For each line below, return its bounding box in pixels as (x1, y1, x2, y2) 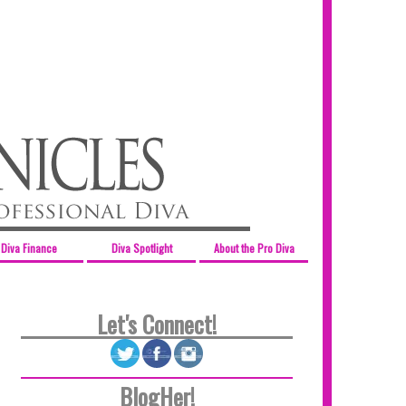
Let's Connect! (97, 306, 217, 342)
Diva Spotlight (111, 240, 172, 256)
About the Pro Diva (213, 240, 295, 256)
